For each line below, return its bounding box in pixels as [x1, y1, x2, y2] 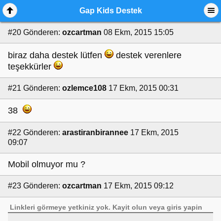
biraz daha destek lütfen [8, 50, 105, 60]
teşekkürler [8, 61, 54, 72]
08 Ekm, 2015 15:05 [104, 28, 174, 37]
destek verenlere [113, 50, 182, 60]
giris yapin [167, 203, 203, 211]
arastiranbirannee [62, 128, 128, 137]
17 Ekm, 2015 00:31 [109, 83, 179, 92]
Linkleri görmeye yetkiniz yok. [10, 203, 113, 211]
